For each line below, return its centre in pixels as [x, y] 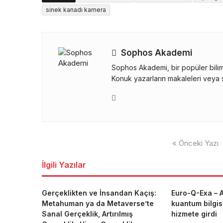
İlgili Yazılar [64, 165]
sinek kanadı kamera [76, 10]
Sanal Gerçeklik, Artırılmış [87, 214]
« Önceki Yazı [195, 143]
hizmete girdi [194, 214]
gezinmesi [61, 150]
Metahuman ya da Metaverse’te [98, 203]
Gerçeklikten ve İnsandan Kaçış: [99, 193]
